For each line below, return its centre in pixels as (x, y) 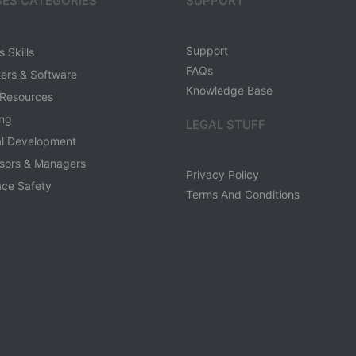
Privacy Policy (222, 175)
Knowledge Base (229, 91)
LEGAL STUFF (226, 125)
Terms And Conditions (243, 195)
